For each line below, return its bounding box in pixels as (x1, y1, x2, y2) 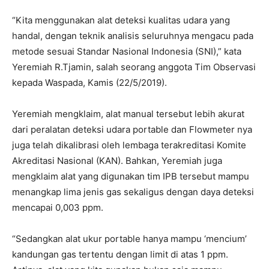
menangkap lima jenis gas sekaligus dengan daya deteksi (12, 186, 254, 198)
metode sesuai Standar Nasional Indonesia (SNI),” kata (12, 45, 241, 57)
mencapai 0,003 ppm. (12, 201, 103, 213)
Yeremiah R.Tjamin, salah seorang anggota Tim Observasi (12, 61, 256, 73)
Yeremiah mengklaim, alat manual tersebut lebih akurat (12, 107, 244, 119)
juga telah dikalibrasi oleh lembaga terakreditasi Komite (12, 139, 246, 151)
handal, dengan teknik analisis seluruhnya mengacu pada (12, 29, 253, 41)
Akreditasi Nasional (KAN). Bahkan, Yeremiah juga (12, 154, 222, 166)
